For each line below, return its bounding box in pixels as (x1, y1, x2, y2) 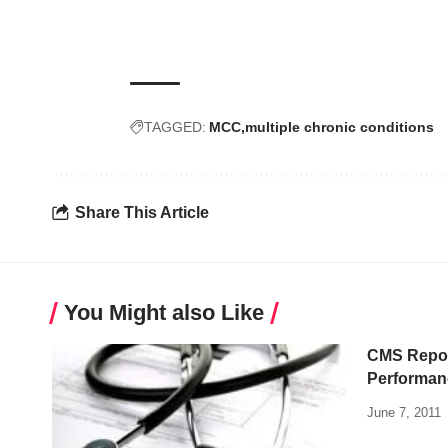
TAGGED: (144, 119, 206, 136)
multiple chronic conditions (245, 119, 434, 136)
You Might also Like (64, 300, 264, 326)
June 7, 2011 (367, 405, 441, 421)
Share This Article (75, 203, 209, 221)
